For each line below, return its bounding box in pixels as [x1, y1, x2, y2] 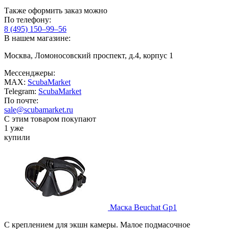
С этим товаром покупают [4, 114, 96, 123]
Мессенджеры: [4, 68, 55, 77]
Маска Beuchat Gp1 [110, 202, 177, 212]
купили [4, 132, 30, 142]
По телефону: [4, 15, 51, 24]
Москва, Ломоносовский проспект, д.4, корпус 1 [4, 51, 173, 60]
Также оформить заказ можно [4, 6, 107, 15]
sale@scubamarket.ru [4, 105, 73, 114]
